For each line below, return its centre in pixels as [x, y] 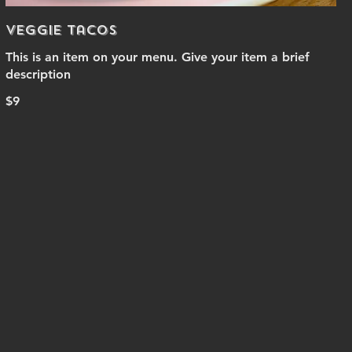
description [38, 74]
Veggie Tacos [61, 30]
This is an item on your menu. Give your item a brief [157, 57]
